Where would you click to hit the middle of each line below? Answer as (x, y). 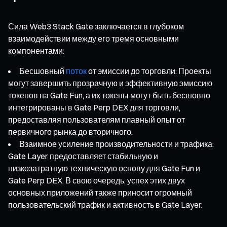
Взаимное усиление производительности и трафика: (117, 144)
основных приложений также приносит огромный (100, 192)
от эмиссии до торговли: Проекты (149, 71)
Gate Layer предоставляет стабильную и (83, 156)
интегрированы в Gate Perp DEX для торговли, (94, 107)
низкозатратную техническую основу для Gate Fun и (104, 168)
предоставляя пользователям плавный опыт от (97, 119)
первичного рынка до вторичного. (70, 131)
